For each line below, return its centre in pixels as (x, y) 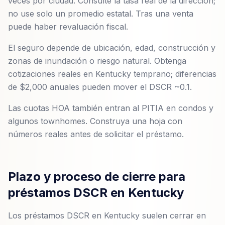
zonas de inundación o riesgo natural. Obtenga (97, 61)
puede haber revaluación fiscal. (68, 27)
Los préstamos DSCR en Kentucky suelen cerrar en (107, 215)
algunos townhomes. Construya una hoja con (95, 121)
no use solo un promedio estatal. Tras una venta (101, 14)
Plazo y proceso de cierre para (97, 177)
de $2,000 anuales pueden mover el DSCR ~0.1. (100, 87)
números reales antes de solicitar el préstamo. (96, 134)
